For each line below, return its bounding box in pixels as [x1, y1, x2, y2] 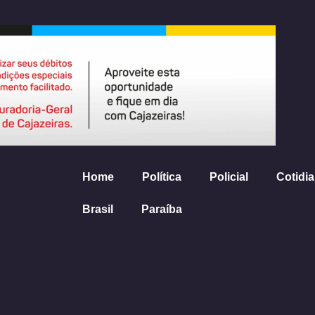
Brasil [82, 202, 114, 215]
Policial [210, 170, 249, 183]
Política [142, 170, 182, 183]
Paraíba [141, 202, 183, 215]
